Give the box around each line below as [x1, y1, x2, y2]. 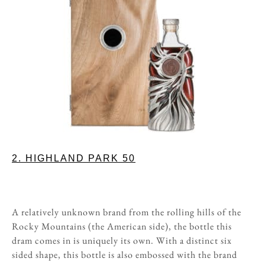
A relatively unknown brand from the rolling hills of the [12, 205, 241, 218]
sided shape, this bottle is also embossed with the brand [12, 248, 237, 261]
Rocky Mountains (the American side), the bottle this [12, 219, 232, 232]
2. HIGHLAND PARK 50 [12, 153, 135, 163]
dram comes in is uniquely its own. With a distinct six [12, 234, 232, 247]
